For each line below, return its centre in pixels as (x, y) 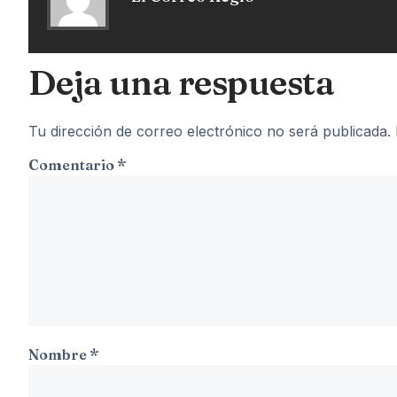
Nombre (59, 354)
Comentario (73, 164)
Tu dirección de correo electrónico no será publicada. (210, 131)
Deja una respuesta (181, 82)
